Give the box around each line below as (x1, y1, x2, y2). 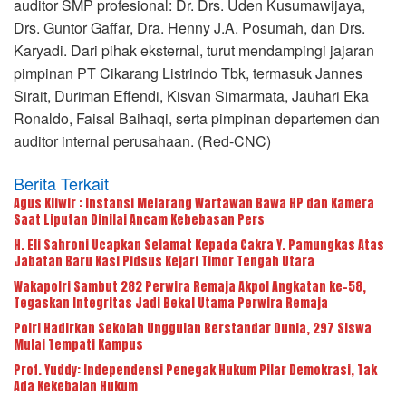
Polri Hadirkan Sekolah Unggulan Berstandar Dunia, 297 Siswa (14, 318, 372, 338)
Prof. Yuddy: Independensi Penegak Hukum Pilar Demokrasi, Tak (14, 360, 377, 380)
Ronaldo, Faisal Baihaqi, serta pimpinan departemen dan (14, 107, 380, 129)
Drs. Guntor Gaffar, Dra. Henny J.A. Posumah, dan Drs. (14, 16, 365, 38)
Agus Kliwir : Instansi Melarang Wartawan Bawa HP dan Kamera (14, 193, 374, 213)
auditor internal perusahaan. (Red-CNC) (14, 130, 271, 151)
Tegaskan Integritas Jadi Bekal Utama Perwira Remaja (14, 293, 328, 313)
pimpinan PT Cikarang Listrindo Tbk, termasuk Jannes (14, 62, 362, 83)
